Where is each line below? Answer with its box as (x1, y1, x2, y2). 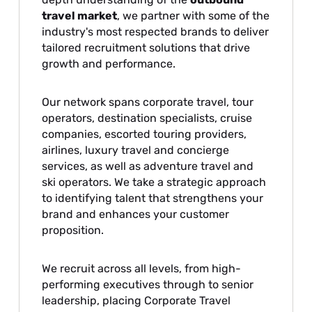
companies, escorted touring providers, (42, 127, 247, 141)
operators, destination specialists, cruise (42, 111, 253, 125)
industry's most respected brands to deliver (42, 25, 270, 39)
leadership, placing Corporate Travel (42, 294, 231, 308)
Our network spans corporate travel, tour (42, 95, 254, 109)
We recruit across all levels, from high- (42, 262, 242, 276)
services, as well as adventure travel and (42, 159, 254, 173)
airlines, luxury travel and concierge (42, 143, 230, 157)
